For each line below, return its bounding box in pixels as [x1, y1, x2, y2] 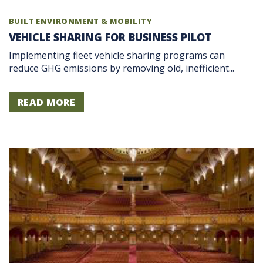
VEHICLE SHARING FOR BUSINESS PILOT [9, 29, 212, 44]
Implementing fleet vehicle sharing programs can [9, 48, 225, 62]
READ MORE [18, 95, 76, 109]
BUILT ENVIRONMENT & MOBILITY [9, 15, 152, 26]
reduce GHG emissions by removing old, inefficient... [9, 61, 234, 75]
